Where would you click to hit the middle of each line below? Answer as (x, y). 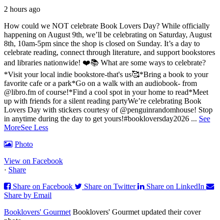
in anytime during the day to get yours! (64, 118)
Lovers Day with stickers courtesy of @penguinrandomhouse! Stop (108, 110)
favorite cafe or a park (38, 83)
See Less (34, 127)
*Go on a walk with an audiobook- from (134, 83)
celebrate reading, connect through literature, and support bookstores (110, 52)
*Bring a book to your (174, 74)
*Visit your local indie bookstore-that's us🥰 (72, 74)
